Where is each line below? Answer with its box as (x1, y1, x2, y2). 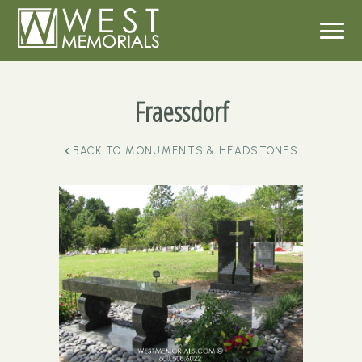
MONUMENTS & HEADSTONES (125, 145, 299, 157)
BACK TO (73, 145, 122, 157)
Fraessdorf (133, 93, 229, 130)
